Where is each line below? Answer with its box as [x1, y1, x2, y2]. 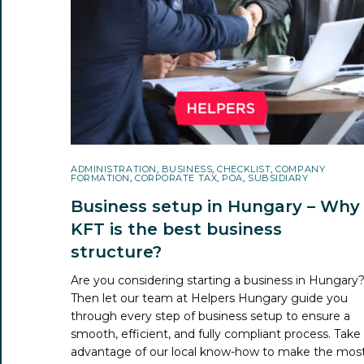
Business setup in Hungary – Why [71, 196, 360, 216]
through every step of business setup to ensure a [71, 308, 351, 323]
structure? [71, 241, 162, 262]
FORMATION [71, 171, 130, 184]
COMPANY [275, 162, 326, 175]
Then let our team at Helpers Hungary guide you [71, 290, 349, 305]
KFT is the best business [71, 219, 282, 239]
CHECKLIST [217, 162, 271, 175]
